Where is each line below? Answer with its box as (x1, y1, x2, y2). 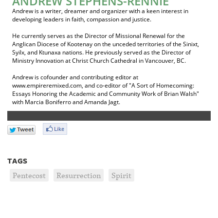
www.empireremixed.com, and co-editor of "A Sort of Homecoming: (12, 81, 194, 90)
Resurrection (56, 169, 101, 181)
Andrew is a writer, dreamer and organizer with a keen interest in (12, 6, 188, 15)
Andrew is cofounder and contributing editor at (12, 73, 138, 81)
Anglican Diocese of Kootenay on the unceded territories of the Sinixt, (12, 39, 199, 48)
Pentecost (13, 169, 46, 181)
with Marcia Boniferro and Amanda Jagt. (12, 97, 120, 106)
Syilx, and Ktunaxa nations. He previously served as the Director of (12, 48, 191, 56)
